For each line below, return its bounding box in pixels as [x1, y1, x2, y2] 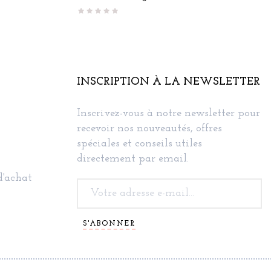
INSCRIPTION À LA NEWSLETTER [77, 76, 260, 88]
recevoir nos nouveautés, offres [77, 122, 222, 134]
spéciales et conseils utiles [77, 137, 202, 149]
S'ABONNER [83, 220, 135, 228]
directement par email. [77, 152, 189, 165]
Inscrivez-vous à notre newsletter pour [77, 107, 260, 119]
